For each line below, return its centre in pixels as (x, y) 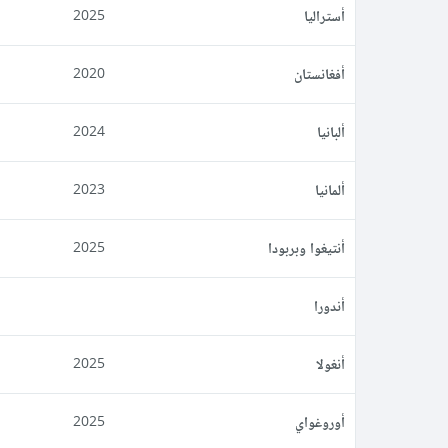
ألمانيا (330, 190)
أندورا (329, 306)
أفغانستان (319, 74)
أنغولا (330, 364)
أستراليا (324, 16)
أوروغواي (320, 422)
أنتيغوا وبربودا (306, 248)
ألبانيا (331, 132)
